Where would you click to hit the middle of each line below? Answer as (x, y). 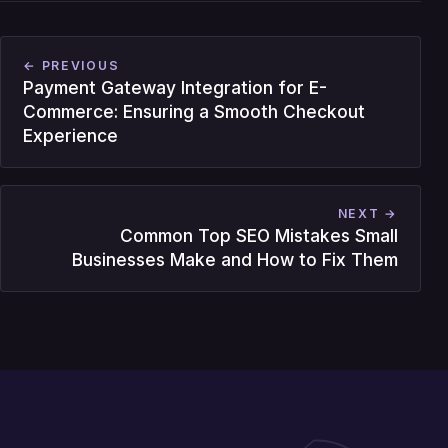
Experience (71, 135)
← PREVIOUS (71, 65)
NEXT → (368, 214)
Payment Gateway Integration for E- (175, 87)
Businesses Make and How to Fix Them (235, 260)
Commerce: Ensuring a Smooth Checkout (194, 111)
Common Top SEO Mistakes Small (259, 236)
